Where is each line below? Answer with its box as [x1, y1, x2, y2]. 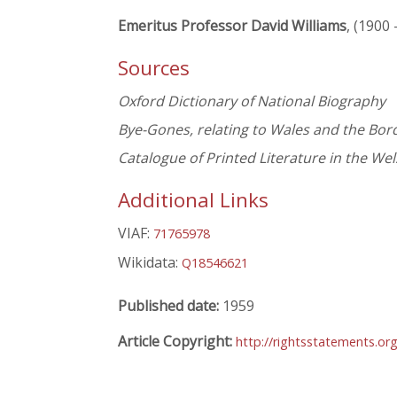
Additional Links [118, 186, 269, 214]
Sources [118, 54, 190, 82]
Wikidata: [118, 253, 182, 273]
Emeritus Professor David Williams [118, 16, 346, 35]
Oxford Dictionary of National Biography [118, 91, 385, 112]
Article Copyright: [118, 331, 236, 351]
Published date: [118, 295, 222, 315]
